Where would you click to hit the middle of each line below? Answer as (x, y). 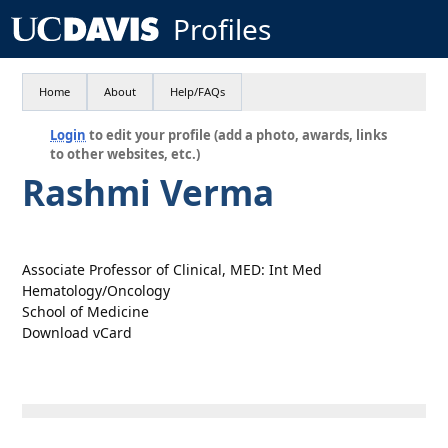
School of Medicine (86, 311)
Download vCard (77, 332)
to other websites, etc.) (125, 154)
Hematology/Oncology (96, 290)
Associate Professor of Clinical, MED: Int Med (172, 269)
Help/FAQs (198, 91)
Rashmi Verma (148, 192)
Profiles (221, 29)
